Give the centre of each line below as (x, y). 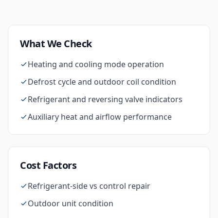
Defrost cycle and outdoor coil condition (102, 82)
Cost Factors (48, 165)
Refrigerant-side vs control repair (89, 186)
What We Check (56, 44)
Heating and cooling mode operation (96, 64)
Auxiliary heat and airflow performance (100, 117)
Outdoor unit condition (71, 203)
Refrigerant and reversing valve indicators (105, 99)
